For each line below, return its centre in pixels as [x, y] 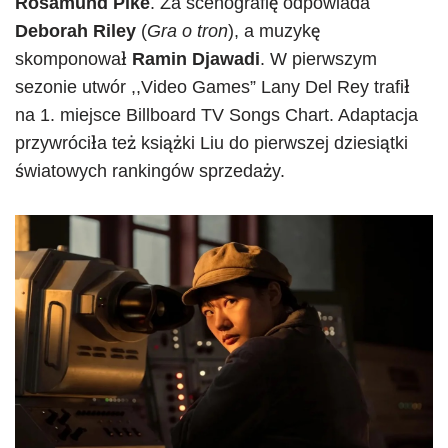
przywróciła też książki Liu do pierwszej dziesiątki [211, 142]
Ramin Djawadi [196, 58]
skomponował [73, 58]
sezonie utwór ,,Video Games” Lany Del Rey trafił [212, 86]
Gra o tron [187, 30]
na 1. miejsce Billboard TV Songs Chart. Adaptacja [216, 114]
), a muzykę [274, 30]
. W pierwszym [318, 58]
